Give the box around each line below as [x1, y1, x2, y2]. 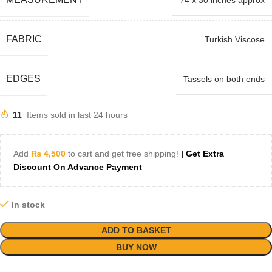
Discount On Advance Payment [13, 162, 142, 172]
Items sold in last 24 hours [27, 110, 127, 120]
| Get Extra [181, 149, 224, 158]
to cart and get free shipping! [66, 149, 181, 158]
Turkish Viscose [205, 35, 265, 44]
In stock [12, 200, 45, 209]
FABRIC [6, 34, 42, 44]
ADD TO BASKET [101, 225, 171, 235]
